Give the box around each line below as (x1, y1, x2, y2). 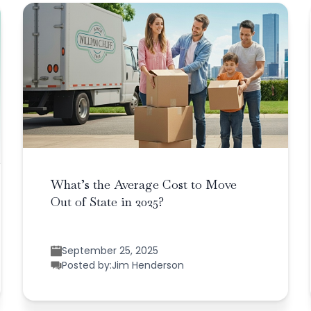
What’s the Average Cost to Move (51, 176, 237, 192)
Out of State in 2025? (51, 193, 165, 210)
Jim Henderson (112, 258, 185, 272)
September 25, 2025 (62, 243, 159, 258)
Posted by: (62, 258, 112, 272)
